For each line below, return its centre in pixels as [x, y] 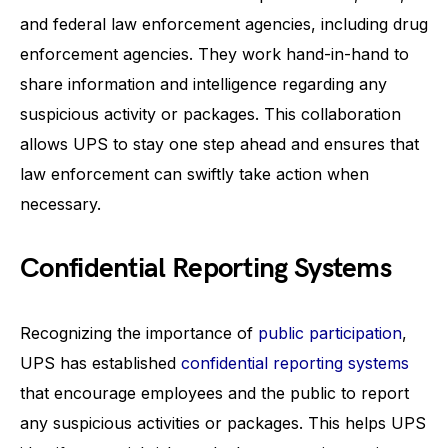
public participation [330, 333]
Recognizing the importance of [139, 333]
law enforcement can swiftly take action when [194, 174]
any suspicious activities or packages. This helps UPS [223, 423]
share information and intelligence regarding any [203, 84]
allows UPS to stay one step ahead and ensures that [219, 144]
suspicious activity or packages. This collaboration [210, 114]
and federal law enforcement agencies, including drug [224, 24]
